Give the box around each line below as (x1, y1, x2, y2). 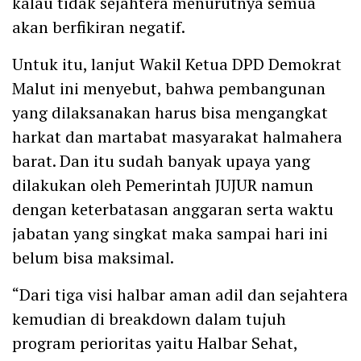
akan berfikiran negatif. (12, 15, 185, 38)
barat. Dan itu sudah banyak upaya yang (12, 149, 310, 172)
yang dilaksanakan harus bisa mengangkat (12, 101, 328, 123)
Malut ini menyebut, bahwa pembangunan (12, 77, 326, 99)
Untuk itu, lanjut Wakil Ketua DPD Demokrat (12, 52, 342, 75)
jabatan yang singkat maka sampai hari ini (12, 222, 328, 244)
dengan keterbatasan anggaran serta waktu (12, 197, 334, 220)
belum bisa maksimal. (12, 246, 174, 268)
